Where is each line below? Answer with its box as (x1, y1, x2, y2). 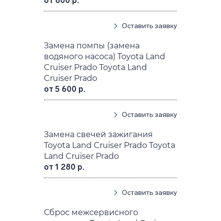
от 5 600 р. (44, 84, 86, 94)
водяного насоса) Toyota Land (44, 51, 166, 61)
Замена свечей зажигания (44, 129, 153, 139)
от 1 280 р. (44, 162, 85, 172)
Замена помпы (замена (44, 40, 140, 50)
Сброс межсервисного (44, 207, 139, 217)
